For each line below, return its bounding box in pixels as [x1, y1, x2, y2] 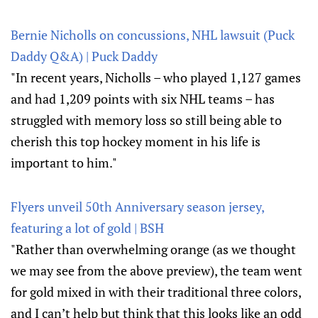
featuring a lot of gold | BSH [11, 219, 164, 236]
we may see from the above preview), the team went [11, 262, 302, 279]
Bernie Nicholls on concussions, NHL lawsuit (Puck [11, 26, 295, 43]
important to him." [11, 154, 117, 171]
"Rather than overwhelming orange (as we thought [11, 241, 296, 258]
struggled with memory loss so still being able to [11, 111, 282, 128]
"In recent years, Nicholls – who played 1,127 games [11, 69, 301, 86]
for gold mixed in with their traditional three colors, [11, 283, 301, 300]
